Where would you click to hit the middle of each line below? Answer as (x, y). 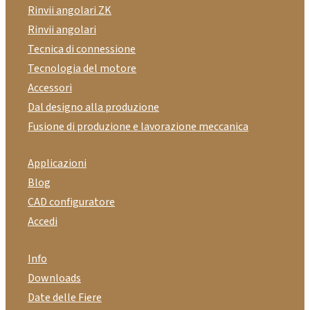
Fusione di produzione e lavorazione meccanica (138, 126)
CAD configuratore (71, 202)
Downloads (54, 278)
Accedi (43, 222)
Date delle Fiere (65, 297)
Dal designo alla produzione (93, 107)
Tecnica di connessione (82, 49)
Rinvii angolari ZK (70, 10)
